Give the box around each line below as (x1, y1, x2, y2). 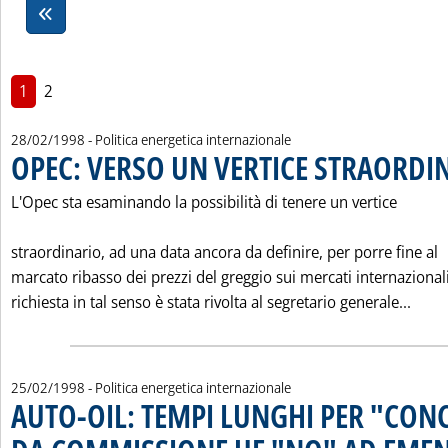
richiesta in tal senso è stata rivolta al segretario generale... (11, 291, 411, 313)
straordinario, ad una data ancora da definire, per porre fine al (11, 241, 438, 263)
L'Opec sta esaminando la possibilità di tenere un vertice (11, 191, 397, 213)
